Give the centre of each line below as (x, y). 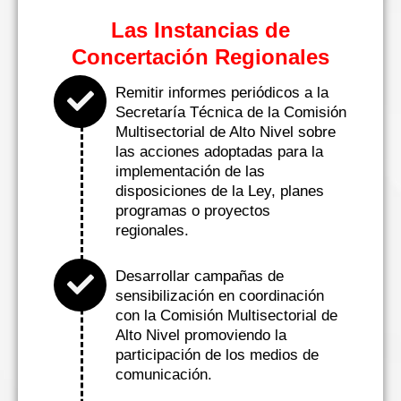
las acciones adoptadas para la (219, 151)
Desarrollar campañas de (200, 276)
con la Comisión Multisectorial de (226, 315)
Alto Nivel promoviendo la (201, 335)
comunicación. (164, 374)
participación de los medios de (217, 354)
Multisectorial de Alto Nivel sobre (226, 132)
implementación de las (190, 171)
